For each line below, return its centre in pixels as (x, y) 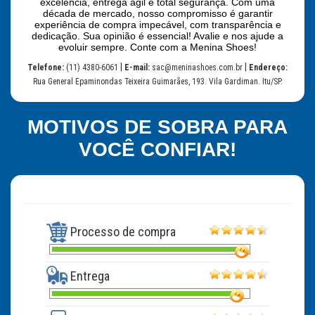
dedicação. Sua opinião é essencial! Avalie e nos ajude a (157, 36)
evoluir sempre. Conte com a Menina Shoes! (157, 47)
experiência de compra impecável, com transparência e (157, 25)
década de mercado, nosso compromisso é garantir (157, 13)
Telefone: (46, 67)
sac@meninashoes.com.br (196, 67)
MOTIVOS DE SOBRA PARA (157, 127)
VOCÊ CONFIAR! (157, 149)
